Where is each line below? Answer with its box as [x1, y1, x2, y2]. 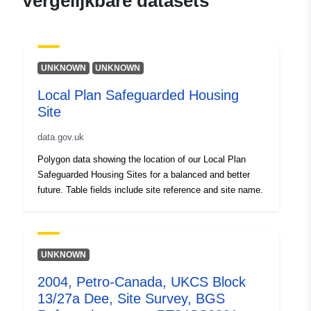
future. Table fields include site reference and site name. [37, 185, 263, 196]
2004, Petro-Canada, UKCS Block [37, 274, 246, 290]
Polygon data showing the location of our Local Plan [37, 154, 246, 165]
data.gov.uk [37, 132, 84, 143]
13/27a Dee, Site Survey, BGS [37, 291, 225, 307]
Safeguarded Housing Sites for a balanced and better [37, 169, 250, 180]
